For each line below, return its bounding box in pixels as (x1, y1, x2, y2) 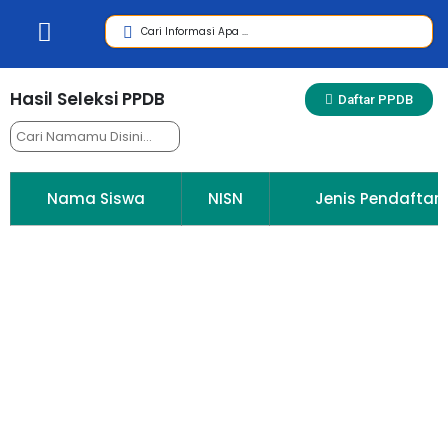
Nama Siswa (47, 188, 145, 209)
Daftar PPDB (338, 92, 413, 107)
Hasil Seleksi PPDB (10, 87, 165, 111)
